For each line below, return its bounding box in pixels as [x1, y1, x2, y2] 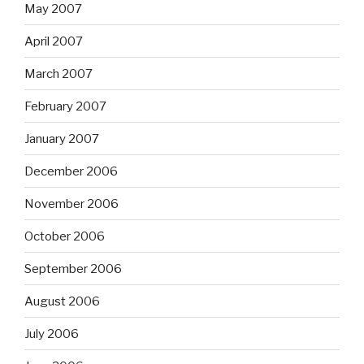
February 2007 [24, 98, 106, 114]
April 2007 [24, 33, 83, 49]
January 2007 [24, 131, 99, 146]
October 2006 [24, 228, 105, 244]
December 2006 [24, 163, 118, 179]
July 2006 [24, 326, 79, 341]
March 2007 [24, 66, 93, 81]
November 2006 [24, 196, 119, 211]
